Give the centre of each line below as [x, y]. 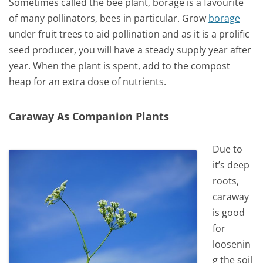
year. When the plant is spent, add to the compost [119, 66]
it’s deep [231, 165]
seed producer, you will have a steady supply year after [130, 50]
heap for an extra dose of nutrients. [87, 82]
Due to [228, 149]
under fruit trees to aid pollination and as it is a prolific [129, 34]
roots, [226, 181]
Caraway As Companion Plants [89, 116]
